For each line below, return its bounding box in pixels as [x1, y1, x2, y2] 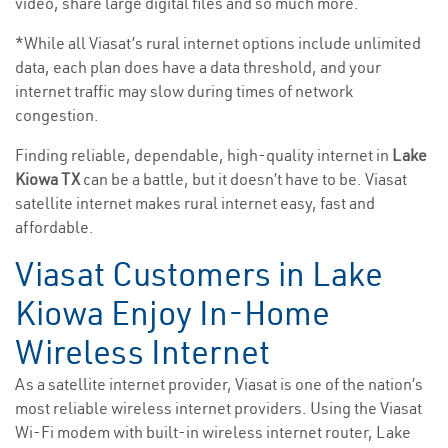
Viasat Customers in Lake [15, 253, 383, 296]
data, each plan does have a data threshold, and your [15, 57, 381, 78]
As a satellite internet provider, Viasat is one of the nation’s [15, 374, 423, 395]
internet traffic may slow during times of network [15, 81, 353, 102]
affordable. [15, 217, 94, 238]
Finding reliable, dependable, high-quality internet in [15, 145, 392, 166]
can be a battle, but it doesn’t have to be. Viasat [83, 169, 407, 190]
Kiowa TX [15, 169, 83, 190]
